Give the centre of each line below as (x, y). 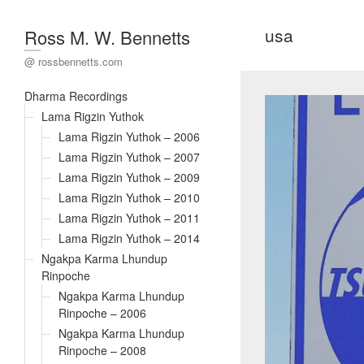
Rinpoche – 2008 (102, 350)
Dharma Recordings (76, 96)
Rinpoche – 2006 (102, 313)
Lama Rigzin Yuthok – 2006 (129, 136)
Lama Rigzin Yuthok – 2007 (129, 157)
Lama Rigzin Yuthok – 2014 (129, 238)
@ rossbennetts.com (74, 61)
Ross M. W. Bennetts (107, 37)
